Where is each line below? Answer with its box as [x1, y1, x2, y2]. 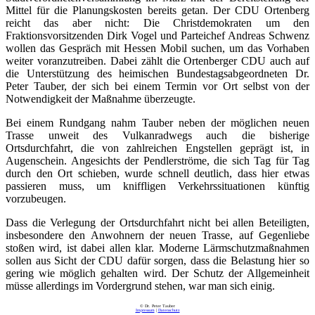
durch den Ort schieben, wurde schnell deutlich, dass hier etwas [6, 167, 309, 179]
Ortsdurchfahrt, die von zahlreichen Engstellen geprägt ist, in [6, 141, 309, 154]
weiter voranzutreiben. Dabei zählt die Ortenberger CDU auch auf [6, 54, 309, 67]
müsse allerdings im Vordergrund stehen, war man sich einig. [6, 279, 275, 292]
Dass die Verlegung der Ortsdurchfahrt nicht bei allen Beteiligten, [6, 216, 309, 229]
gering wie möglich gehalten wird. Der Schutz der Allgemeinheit [6, 266, 309, 279]
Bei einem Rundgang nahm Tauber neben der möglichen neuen [6, 116, 309, 129]
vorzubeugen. [6, 192, 66, 205]
